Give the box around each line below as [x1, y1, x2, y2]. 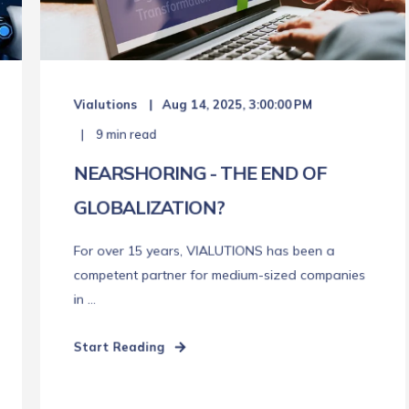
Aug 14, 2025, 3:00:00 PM [162, 97, 313, 112]
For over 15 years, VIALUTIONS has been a [73, 242, 335, 260]
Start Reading [73, 339, 165, 355]
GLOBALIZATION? [73, 195, 225, 220]
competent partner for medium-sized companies [73, 267, 366, 284]
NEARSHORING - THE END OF [73, 161, 327, 185]
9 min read [93, 127, 157, 142]
